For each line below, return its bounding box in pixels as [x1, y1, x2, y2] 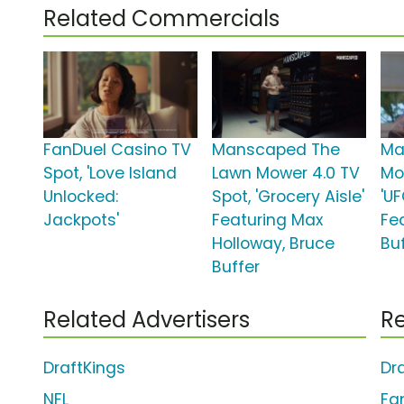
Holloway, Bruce [212, 233, 335, 255]
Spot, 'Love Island [43, 162, 177, 185]
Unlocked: [43, 186, 118, 208]
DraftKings [43, 357, 125, 380]
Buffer [212, 256, 261, 279]
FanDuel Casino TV [43, 139, 191, 161]
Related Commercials [43, 4, 280, 34]
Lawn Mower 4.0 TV [212, 162, 361, 185]
